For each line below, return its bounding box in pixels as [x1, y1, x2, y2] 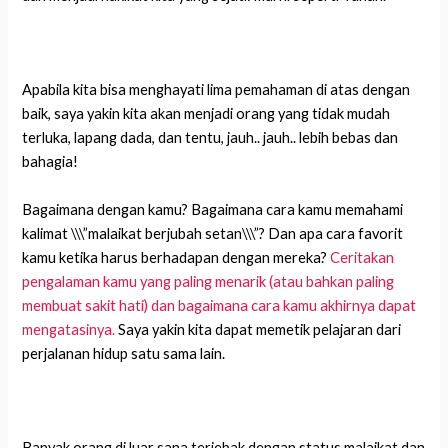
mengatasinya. [22, 320, 116, 338]
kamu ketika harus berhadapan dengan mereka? [22, 248, 331, 266]
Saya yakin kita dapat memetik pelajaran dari [115, 320, 402, 338]
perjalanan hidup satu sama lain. [22, 344, 226, 362]
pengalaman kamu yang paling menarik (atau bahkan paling [22, 272, 395, 290]
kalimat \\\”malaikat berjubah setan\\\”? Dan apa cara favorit [22, 224, 404, 242]
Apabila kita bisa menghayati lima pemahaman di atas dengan [22, 81, 411, 99]
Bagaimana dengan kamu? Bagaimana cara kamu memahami [22, 200, 404, 218]
